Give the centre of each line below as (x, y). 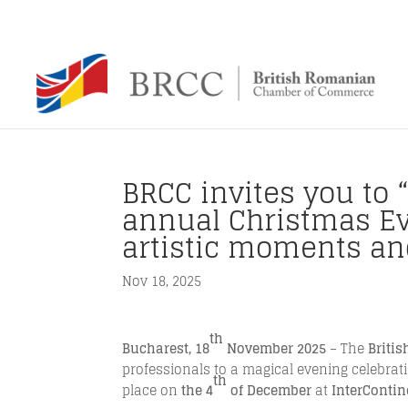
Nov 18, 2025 (162, 281)
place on (152, 390)
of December (270, 390)
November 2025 (275, 348)
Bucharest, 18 (166, 348)
